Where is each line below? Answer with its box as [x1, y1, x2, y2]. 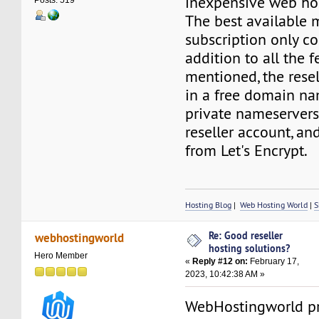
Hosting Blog [185, 199, 232, 210]
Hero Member [34, 250, 88, 261]
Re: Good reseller [209, 228, 283, 242]
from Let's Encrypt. [185, 140, 308, 160]
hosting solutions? [209, 241, 291, 255]
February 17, [248, 256, 300, 266]
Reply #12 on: [192, 256, 249, 266]
